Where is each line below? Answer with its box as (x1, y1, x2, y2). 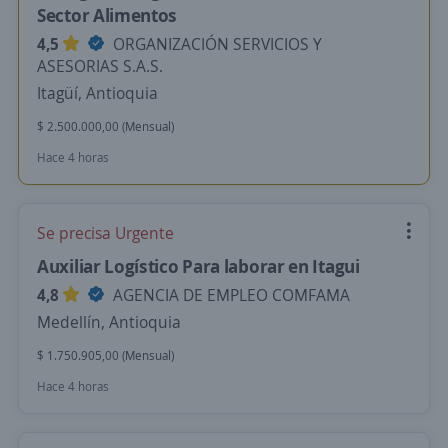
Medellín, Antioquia (37, 311, 181, 333)
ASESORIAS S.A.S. (37, 55, 163, 77)
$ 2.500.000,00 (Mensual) (37, 118, 174, 135)
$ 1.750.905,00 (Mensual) (37, 347, 174, 364)
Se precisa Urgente (37, 222, 174, 244)
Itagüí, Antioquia (37, 82, 158, 104)
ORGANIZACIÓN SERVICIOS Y (109, 33, 322, 55)
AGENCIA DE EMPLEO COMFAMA (109, 284, 350, 306)
